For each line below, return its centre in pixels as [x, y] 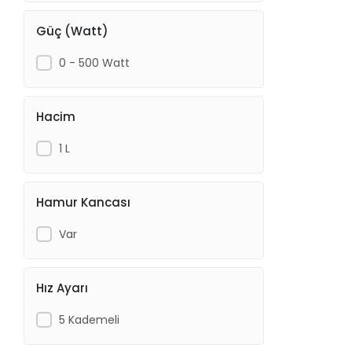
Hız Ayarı [62, 288]
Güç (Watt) [73, 31]
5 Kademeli [89, 319]
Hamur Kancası [84, 202]
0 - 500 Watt [94, 62]
